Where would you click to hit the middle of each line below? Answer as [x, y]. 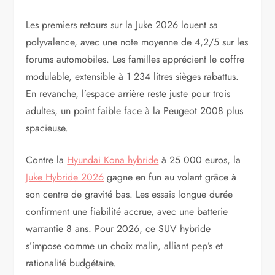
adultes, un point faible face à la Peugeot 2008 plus [135, 111]
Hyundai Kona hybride [113, 160]
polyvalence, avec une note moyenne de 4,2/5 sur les [137, 42]
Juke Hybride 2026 [65, 177]
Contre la [47, 160]
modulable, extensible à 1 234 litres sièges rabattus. [133, 77]
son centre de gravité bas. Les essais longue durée [130, 195]
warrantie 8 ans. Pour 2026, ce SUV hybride [118, 229]
